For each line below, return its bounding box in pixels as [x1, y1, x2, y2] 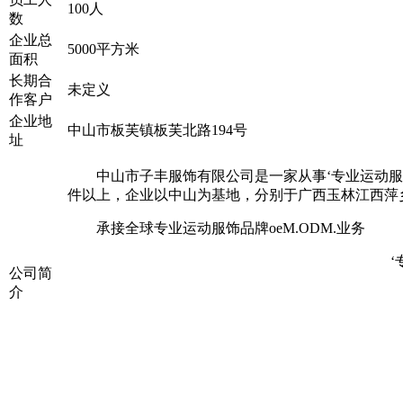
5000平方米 [67, 41, 139, 57]
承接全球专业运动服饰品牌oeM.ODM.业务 [96, 220, 365, 236]
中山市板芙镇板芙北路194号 [67, 122, 247, 138]
